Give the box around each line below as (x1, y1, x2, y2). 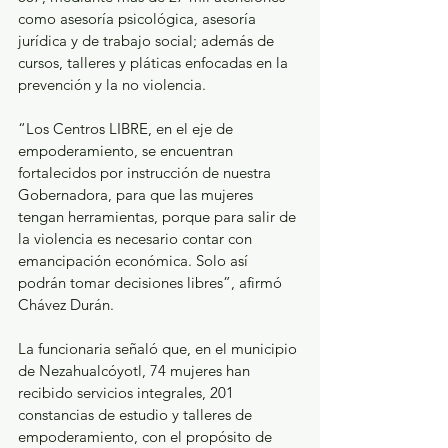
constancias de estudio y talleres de (18, 405, 256, 425)
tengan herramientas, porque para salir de (18, 207, 300, 227)
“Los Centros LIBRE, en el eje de (18, 119, 237, 139)
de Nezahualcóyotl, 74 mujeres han (18, 361, 254, 381)
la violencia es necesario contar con (18, 229, 256, 249)
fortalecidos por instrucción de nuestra (18, 163, 275, 183)
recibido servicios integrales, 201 (18, 383, 238, 403)
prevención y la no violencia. (18, 75, 206, 95)
